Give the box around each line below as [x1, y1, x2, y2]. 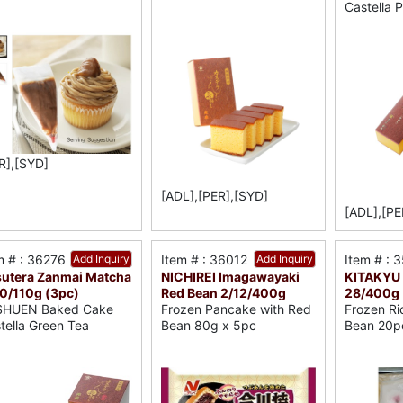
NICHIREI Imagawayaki [161, 268, 300, 284]
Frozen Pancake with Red [161, 301, 312, 318]
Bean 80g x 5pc [161, 318, 257, 334]
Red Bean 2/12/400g [161, 284, 287, 300]
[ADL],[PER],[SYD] [161, 188, 269, 204]
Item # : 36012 [161, 251, 248, 267]
